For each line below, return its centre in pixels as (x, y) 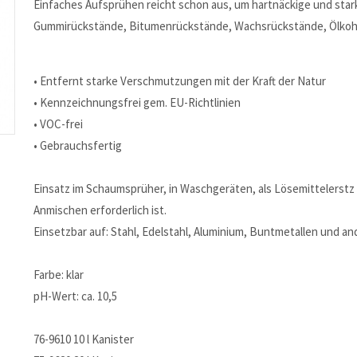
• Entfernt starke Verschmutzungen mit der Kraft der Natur (180, 81)
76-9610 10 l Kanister (84, 339)
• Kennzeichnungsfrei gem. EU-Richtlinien (137, 102)
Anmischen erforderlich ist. (100, 210)
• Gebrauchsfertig (78, 145)
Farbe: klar (59, 275)
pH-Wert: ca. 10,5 (76, 296)
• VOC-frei (59, 124)
